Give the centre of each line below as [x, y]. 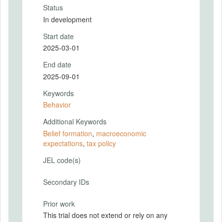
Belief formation [68, 133]
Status [53, 7]
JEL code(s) [62, 160]
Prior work [59, 203]
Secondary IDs [66, 182]
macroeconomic [121, 133]
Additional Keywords [75, 121]
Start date [58, 36]
